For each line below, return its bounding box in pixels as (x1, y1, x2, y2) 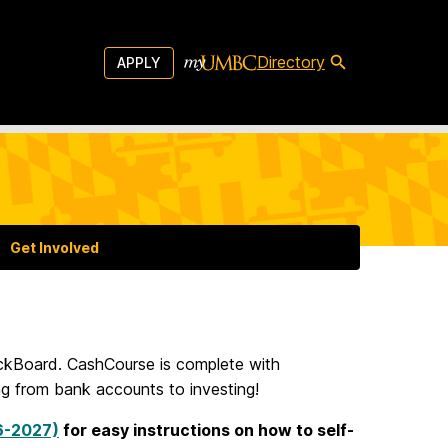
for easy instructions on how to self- (59, 420, 354, 441)
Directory (256, 51, 325, 72)
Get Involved (10, 239, 100, 257)
